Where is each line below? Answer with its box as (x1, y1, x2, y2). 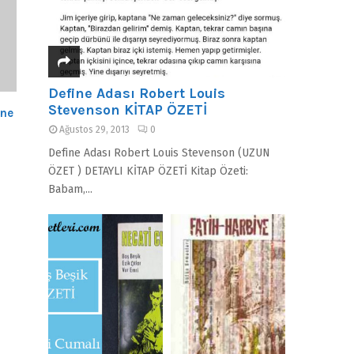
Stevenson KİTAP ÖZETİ (48, 101, 208, 119)
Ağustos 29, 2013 (59, 124, 130, 136)
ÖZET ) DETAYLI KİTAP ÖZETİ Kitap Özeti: (48, 164, 249, 179)
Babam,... (48, 183, 93, 197)
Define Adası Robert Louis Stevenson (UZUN (48, 146, 271, 160)
